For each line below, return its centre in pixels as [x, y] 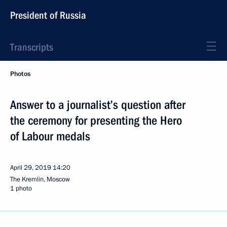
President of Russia [48, 15]
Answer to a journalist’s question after [98, 105]
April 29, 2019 [31, 168]
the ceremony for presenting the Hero [96, 121]
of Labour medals [50, 136]
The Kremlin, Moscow [40, 179]
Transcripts [32, 47]
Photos [20, 74]
